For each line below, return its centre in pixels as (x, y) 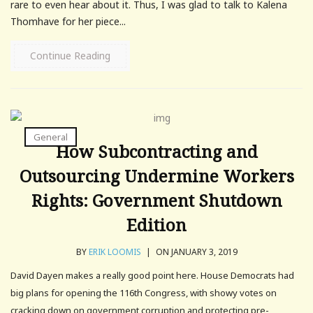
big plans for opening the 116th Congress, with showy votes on (144, 292)
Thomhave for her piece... (68, 21)
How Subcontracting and (156, 151)
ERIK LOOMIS (115, 252)
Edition (156, 224)
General (51, 137)
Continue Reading (70, 55)
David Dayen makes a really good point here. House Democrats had (152, 275)
